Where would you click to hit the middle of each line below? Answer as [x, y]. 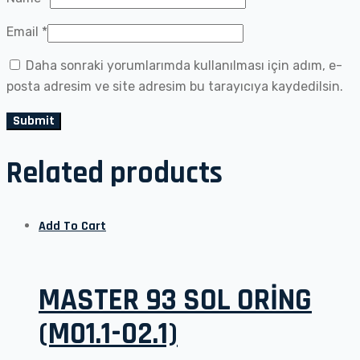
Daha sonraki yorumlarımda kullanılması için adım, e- [184, 66]
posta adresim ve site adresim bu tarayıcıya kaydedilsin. [175, 87]
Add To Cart [72, 227]
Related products [115, 173]
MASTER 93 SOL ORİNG [175, 300]
